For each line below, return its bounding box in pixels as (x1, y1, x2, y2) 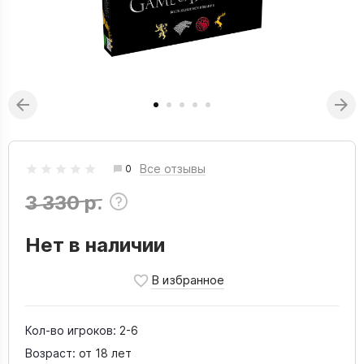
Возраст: (25, 346, 76, 360)
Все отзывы (140, 161, 206, 175)
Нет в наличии (25, 233, 165, 257)
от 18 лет (79, 346, 132, 360)
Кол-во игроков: (25, 323, 116, 337)
